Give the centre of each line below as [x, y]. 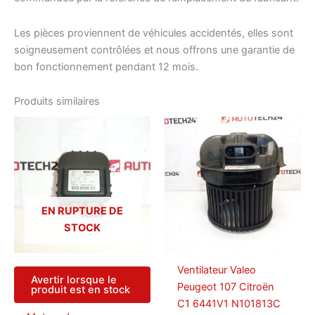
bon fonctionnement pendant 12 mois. [106, 66]
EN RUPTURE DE [82, 211]
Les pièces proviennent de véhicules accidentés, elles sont [154, 33]
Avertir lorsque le [74, 280]
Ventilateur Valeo [216, 270]
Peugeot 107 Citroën [225, 287]
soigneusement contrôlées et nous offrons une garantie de [154, 50]
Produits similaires [57, 102]
